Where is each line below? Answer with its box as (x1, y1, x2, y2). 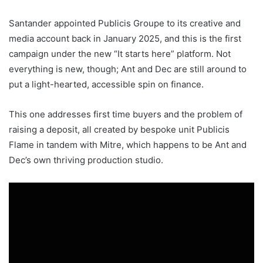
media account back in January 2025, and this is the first (9, 33, 241, 45)
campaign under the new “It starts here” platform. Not (9, 48, 231, 60)
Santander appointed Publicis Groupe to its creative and (9, 18, 241, 29)
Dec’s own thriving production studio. (9, 154, 163, 166)
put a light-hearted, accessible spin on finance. (9, 79, 204, 90)
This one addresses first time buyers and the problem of (9, 109, 242, 120)
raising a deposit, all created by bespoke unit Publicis (9, 124, 230, 136)
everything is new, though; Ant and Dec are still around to (9, 63, 247, 75)
